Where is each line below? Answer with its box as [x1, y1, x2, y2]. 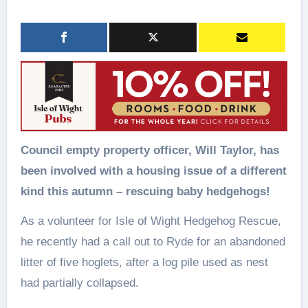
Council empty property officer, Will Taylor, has [20, 144, 29, 157]
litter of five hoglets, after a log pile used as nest [20, 256, 268, 269]
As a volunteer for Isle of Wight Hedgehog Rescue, [20, 214, 281, 228]
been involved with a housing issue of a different [20, 164, 287, 178]
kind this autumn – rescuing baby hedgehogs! [20, 185, 270, 199]
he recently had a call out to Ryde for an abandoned [20, 235, 285, 249]
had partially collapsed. [20, 276, 139, 290]
